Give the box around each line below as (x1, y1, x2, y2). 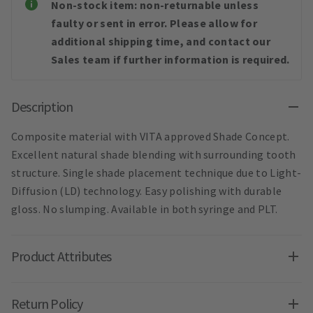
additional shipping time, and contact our (51, 34, 271, 49)
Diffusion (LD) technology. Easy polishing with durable (11, 184, 282, 198)
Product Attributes (11, 247, 112, 265)
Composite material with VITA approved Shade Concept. (11, 129, 290, 144)
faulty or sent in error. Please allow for (51, 16, 258, 31)
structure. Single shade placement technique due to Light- (11, 166, 302, 180)
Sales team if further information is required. (51, 52, 290, 67)
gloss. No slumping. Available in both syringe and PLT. (11, 202, 278, 217)
